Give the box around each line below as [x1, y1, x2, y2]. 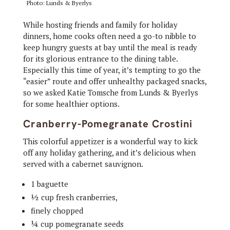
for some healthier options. [23, 99, 120, 109]
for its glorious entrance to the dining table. [23, 53, 178, 64]
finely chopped [30, 205, 83, 216]
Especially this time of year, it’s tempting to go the [23, 65, 201, 75]
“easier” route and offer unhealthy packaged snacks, [23, 76, 206, 86]
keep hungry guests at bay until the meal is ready [23, 42, 197, 52]
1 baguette [30, 179, 68, 189]
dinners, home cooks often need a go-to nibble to [23, 31, 196, 41]
